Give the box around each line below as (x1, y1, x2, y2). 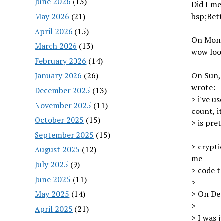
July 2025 (35, 158, 69, 170)
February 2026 (35, 55, 87, 66)
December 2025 (35, 84, 91, 96)
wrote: (191, 82, 215, 93)
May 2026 (35, 10, 70, 22)
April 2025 (35, 203, 73, 214)
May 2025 (35, 188, 70, 199)
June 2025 (35, 173, 71, 184)
